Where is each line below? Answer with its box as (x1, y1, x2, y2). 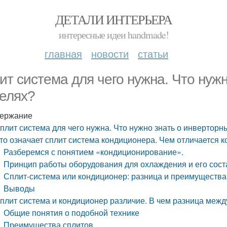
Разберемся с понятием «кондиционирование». (4, 146, 184, 158)
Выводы (4, 182, 35, 194)
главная (45, 46, 82, 61)
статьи (138, 46, 168, 61)
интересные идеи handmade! (58, 28, 169, 42)
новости (91, 46, 129, 61)
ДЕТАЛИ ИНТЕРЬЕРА (55, 11, 172, 28)
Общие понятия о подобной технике (4, 207, 140, 218)
